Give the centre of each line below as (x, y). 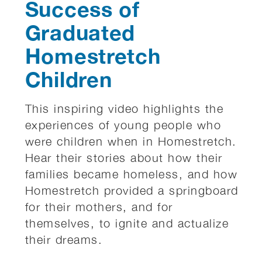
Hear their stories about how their (124, 157)
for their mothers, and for (99, 206)
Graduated (80, 32)
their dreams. (64, 239)
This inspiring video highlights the (124, 108)
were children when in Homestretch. (131, 141)
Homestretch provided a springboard (132, 190)
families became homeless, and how (131, 174)
